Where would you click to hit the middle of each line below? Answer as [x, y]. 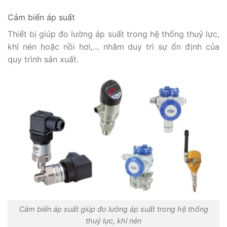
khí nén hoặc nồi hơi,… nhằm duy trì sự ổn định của [113, 47]
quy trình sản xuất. [44, 60]
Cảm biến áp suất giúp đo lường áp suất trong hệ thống [113, 209]
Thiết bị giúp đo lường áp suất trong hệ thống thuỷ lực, [113, 34]
